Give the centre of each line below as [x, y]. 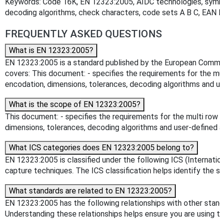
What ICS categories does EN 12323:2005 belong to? [101, 148]
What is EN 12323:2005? [51, 51]
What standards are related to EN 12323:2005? [90, 191]
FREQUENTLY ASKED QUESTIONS [83, 34]
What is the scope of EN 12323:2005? [75, 105]
